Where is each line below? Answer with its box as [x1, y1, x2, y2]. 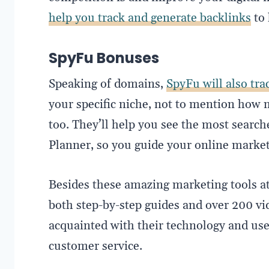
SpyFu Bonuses [48, 47, 159, 68]
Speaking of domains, [48, 76, 166, 92]
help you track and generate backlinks [48, 10, 251, 26]
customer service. [48, 238, 142, 254]
